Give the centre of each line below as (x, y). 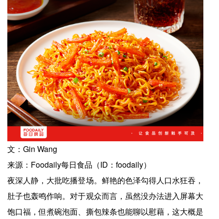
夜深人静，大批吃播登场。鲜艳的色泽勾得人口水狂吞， (106, 180)
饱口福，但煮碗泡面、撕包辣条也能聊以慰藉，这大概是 (106, 212)
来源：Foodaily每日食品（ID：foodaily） (79, 165)
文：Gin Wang (34, 149)
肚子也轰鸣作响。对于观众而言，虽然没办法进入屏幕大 (106, 196)
